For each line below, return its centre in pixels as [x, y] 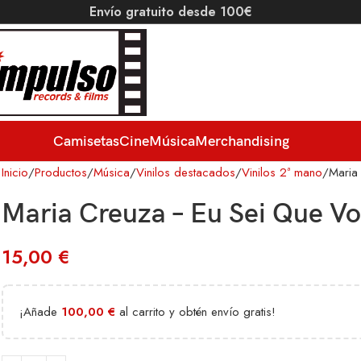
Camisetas [86, 141]
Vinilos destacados [186, 172]
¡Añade [40, 312]
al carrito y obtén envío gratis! [195, 312]
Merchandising [242, 141]
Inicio [15, 172]
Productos [61, 172]
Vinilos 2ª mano [282, 172]
